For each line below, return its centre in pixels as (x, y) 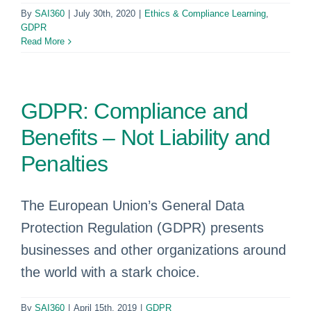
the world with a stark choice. (110, 272)
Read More (43, 41)
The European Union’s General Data (133, 205)
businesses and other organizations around (153, 250)
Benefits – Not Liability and (146, 137)
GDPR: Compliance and (135, 111)
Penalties (65, 164)
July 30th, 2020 (104, 14)
